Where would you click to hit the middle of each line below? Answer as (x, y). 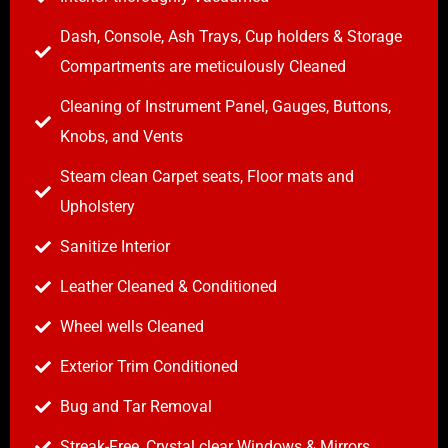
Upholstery (97, 207)
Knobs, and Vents (121, 137)
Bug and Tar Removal (136, 407)
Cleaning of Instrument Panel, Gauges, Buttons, (225, 107)
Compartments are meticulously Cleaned (203, 67)
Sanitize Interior (115, 247)
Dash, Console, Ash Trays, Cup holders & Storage (231, 37)
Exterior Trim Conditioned (149, 367)
